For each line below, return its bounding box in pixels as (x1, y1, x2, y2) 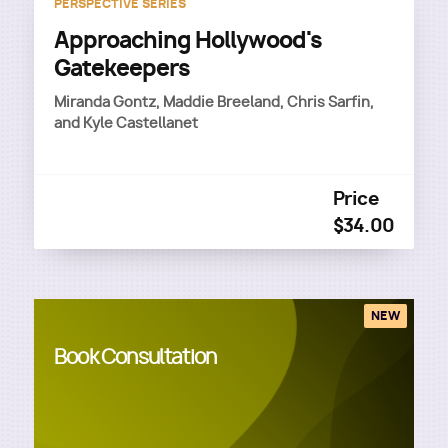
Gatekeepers (54, 53, 190, 83)
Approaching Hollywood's (54, 25, 322, 55)
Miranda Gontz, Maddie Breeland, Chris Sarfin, (54, 93, 374, 111)
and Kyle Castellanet (54, 114, 198, 132)
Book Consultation (54, 344, 217, 370)
